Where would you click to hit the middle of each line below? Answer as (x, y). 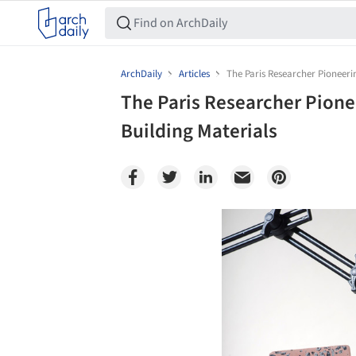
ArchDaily (141, 74)
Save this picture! (204, 224)
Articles (194, 74)
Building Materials (199, 131)
